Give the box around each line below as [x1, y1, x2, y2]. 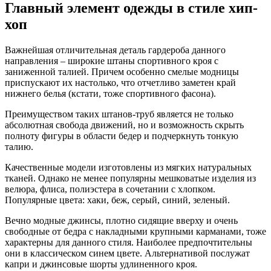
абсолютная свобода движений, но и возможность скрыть [5, 119, 244, 130]
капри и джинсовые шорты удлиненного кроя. [5, 258, 197, 269]
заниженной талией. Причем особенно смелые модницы [5, 66, 239, 77]
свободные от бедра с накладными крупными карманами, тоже [5, 226, 266, 237]
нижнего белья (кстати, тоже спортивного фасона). [5, 88, 216, 99]
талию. [5, 141, 33, 152]
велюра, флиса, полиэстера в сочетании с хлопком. [5, 183, 215, 194]
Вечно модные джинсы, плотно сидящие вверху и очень [5, 215, 238, 226]
